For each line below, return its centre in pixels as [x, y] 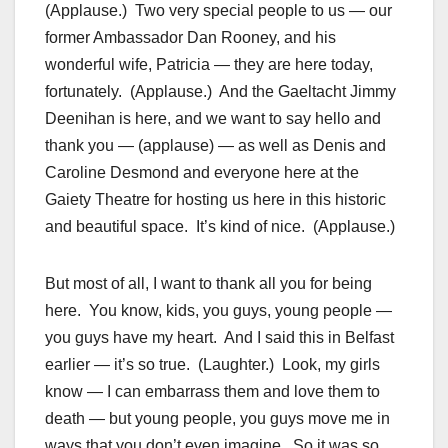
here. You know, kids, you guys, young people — [218, 311]
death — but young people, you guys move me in [217, 419]
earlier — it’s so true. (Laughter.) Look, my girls [212, 365]
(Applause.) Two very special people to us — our [218, 11]
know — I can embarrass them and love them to [212, 392]
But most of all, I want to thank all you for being [208, 284]
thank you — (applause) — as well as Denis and [215, 146]
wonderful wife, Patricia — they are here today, [209, 65]
